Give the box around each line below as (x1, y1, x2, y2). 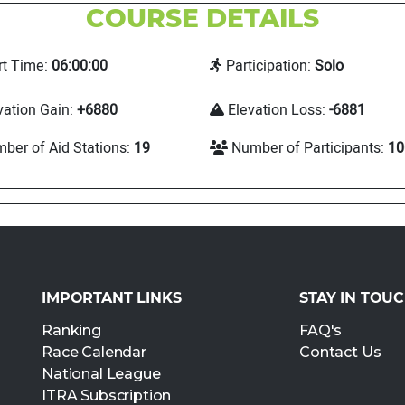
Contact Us (298, 344, 381, 362)
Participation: (222, 55, 315, 78)
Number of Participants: (228, 137, 388, 160)
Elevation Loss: (224, 99, 329, 121)
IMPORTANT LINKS (41, 289, 182, 307)
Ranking (41, 322, 101, 340)
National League (41, 365, 161, 383)
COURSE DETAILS (86, 3, 319, 34)
